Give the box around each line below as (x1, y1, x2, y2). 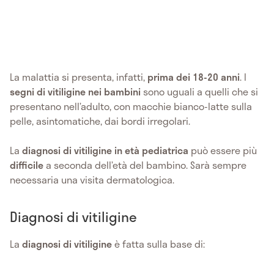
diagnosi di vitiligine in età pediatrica (22, 142, 188, 158)
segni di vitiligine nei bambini (10, 83, 141, 99)
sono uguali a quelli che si (141, 83, 258, 99)
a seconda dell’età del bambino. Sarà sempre (46, 157, 246, 172)
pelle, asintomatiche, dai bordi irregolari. (10, 113, 193, 128)
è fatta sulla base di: (112, 235, 205, 251)
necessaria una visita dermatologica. (10, 171, 174, 187)
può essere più (188, 142, 257, 158)
